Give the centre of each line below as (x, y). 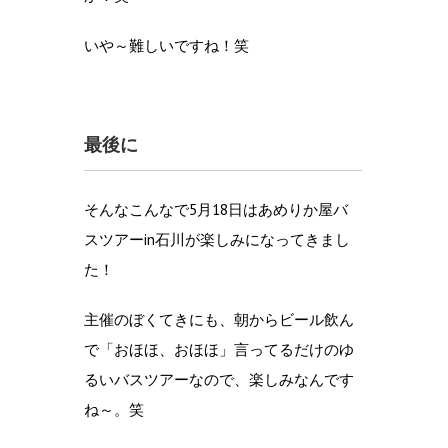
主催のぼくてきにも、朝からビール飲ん (219, 319)
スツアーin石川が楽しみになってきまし (217, 239)
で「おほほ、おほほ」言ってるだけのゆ (219, 349)
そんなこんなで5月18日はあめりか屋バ (216, 209)
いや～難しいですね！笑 (166, 45)
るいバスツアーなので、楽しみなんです (219, 379)
